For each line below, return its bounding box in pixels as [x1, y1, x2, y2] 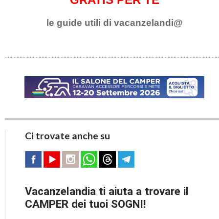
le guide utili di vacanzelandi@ [46, 17, 183, 28]
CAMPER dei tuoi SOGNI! [25, 197, 146, 210]
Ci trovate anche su [25, 130, 110, 141]
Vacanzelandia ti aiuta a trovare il [25, 184, 189, 197]
